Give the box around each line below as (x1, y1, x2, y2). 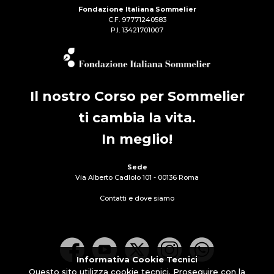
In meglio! (102, 131, 172, 147)
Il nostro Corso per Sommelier (29, 88, 245, 105)
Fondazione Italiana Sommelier (78, 5, 196, 13)
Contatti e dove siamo (100, 194, 174, 202)
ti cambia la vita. (78, 109, 196, 126)
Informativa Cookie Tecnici (76, 254, 198, 264)
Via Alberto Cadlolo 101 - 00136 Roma (75, 173, 199, 182)
